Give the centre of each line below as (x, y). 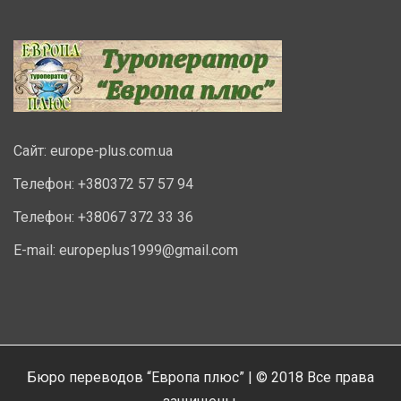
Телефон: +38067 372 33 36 (103, 217)
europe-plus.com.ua (111, 150)
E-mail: (34, 250)
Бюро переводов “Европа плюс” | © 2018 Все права (200, 377)
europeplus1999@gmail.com (147, 250)
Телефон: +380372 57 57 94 (103, 183)
